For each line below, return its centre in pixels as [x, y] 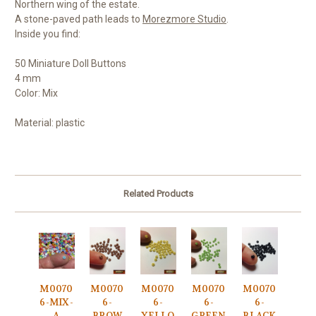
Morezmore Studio [184, 19]
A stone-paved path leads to [79, 19]
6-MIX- [56, 303]
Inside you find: [48, 34]
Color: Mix [36, 93]
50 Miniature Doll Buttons [71, 64]
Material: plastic [50, 123]
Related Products [158, 194]
